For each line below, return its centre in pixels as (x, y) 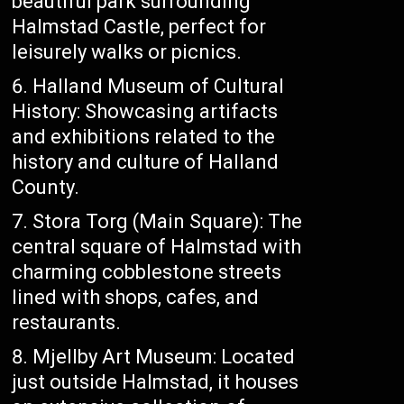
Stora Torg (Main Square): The (168, 222)
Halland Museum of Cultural (159, 87)
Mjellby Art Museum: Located (164, 357)
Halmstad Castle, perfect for (139, 27)
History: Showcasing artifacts (145, 112)
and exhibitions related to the (144, 137)
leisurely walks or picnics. (127, 52)
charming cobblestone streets (147, 272)
